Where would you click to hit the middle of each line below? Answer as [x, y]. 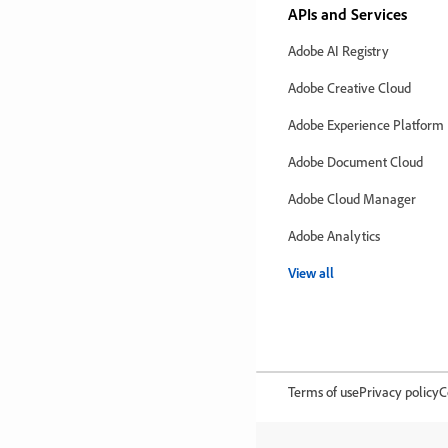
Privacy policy [399, 391]
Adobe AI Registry [338, 50]
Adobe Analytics [334, 235]
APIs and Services [347, 14]
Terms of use [323, 391]
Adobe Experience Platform [366, 124]
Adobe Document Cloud [355, 161]
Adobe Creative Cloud [349, 87]
